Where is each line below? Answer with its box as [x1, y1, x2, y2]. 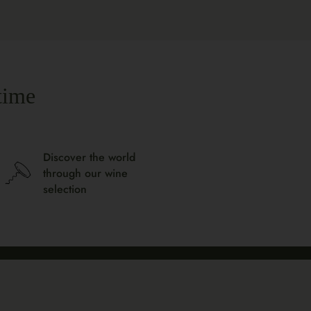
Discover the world [43, 149, 135, 165]
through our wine [43, 165, 128, 181]
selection [43, 180, 87, 197]
